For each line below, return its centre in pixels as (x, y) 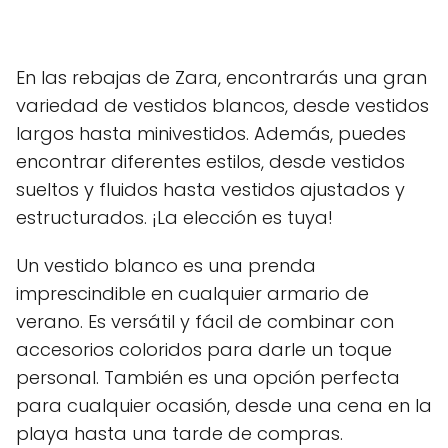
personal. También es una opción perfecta (208, 377)
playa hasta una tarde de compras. (179, 433)
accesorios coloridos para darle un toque (204, 349)
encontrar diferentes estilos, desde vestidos (210, 161)
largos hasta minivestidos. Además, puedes (211, 133)
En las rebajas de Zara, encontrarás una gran (221, 77)
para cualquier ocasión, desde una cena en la (224, 405)
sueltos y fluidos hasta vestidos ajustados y (210, 189)
